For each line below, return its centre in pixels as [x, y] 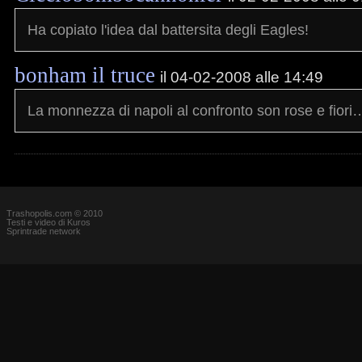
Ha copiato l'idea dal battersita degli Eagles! [168, 29]
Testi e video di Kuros [48, 222]
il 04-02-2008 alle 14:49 [242, 77]
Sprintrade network [44, 231]
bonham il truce [85, 75]
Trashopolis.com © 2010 [55, 213]
